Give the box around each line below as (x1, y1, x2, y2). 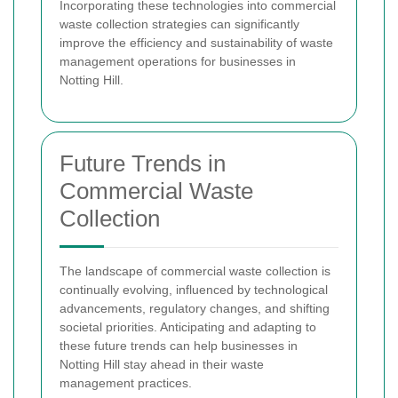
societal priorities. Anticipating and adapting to (60, 319, 316, 334)
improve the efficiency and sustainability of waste (60, 35, 333, 50)
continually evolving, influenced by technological (60, 282, 328, 297)
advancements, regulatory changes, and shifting (60, 300, 330, 315)
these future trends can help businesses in (60, 338, 298, 353)
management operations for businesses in (60, 53, 296, 68)
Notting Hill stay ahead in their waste (60, 356, 264, 371)
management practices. (60, 375, 192, 390)
